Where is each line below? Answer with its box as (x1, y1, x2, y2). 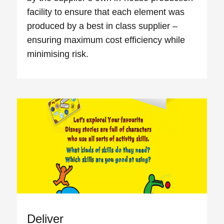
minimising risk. (27, 49, 89, 59)
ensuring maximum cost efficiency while (27, 35, 185, 45)
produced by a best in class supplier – (27, 21, 178, 31)
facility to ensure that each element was (27, 7, 185, 17)
